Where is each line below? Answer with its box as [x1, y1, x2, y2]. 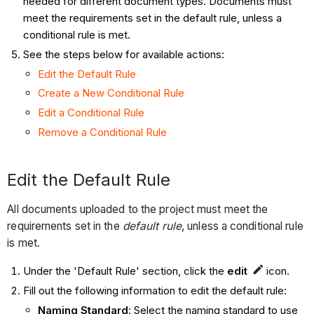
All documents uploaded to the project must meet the [7, 203, 268, 217]
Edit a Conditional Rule [37, 106, 144, 120]
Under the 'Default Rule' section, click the [22, 264, 227, 278]
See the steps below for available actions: [22, 47, 224, 61]
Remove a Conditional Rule [37, 125, 167, 139]
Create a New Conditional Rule [37, 86, 184, 100]
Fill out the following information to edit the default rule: [22, 284, 287, 298]
